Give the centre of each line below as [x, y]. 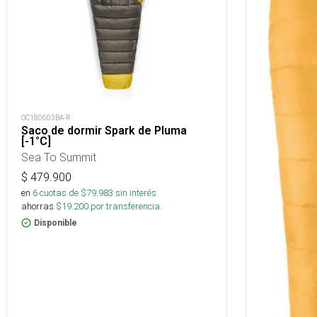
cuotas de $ [62, 193]
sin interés [136, 193]
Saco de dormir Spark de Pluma [104, 131]
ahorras [38, 206]
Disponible [56, 223]
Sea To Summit [59, 157]
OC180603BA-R [46, 118]
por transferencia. [125, 206]
